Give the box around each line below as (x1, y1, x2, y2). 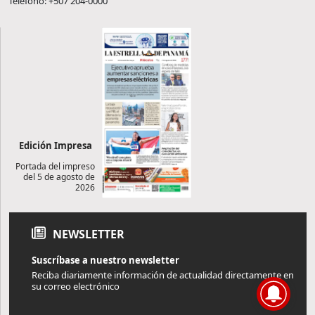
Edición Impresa (19, 139, 92, 152)
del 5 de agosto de (23, 170, 96, 183)
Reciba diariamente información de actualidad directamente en (32, 268, 294, 281)
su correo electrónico (32, 279, 120, 292)
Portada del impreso (15, 160, 96, 172)
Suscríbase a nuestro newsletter (32, 253, 179, 266)
